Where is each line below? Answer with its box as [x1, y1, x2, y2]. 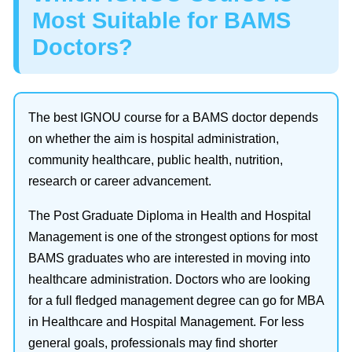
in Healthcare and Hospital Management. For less [28, 315, 304, 328]
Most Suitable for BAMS [32, 8, 291, 33]
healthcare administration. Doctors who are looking [28, 273, 310, 286]
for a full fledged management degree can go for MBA [28, 294, 324, 307]
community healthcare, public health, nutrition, [28, 153, 283, 167]
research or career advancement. [28, 174, 211, 188]
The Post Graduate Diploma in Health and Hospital [28, 209, 311, 222]
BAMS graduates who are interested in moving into [28, 251, 310, 265]
